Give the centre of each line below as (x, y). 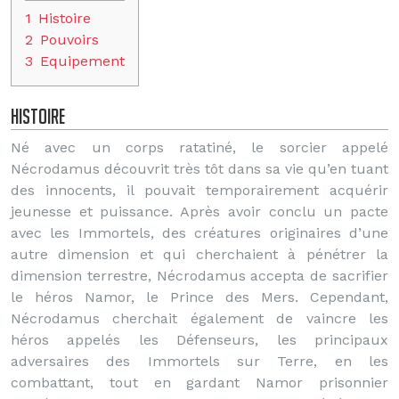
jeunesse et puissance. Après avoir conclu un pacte (199, 212)
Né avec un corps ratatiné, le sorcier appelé (199, 147)
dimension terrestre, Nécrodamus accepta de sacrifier (199, 276)
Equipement (82, 61)
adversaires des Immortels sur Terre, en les (199, 361)
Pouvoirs (69, 40)
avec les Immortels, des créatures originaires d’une (199, 233)
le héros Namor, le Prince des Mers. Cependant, (199, 297)
